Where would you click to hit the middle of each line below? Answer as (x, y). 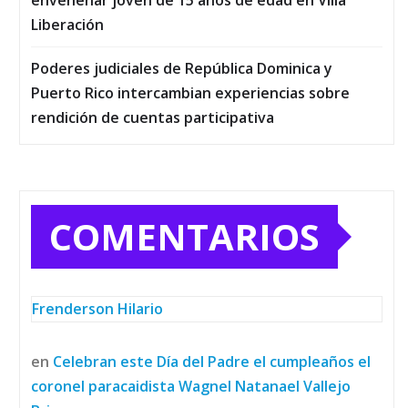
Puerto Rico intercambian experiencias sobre (190, 93)
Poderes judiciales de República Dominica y (182, 69)
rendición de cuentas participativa (153, 118)
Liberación (67, 25)
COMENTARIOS (184, 237)
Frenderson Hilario (97, 309)
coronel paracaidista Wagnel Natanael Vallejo (191, 387)
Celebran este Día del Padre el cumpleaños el (212, 362)
